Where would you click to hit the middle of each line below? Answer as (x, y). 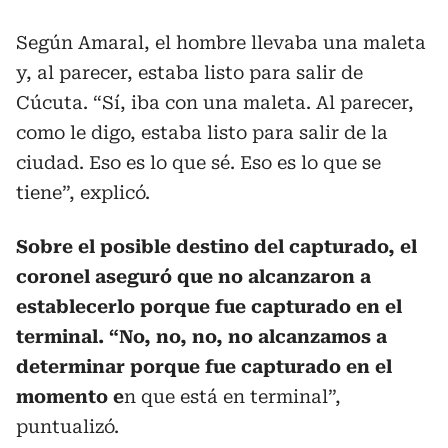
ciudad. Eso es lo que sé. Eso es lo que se (198, 162)
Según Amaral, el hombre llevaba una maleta (221, 42)
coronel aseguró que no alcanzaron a (193, 276)
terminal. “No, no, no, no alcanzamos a (201, 336)
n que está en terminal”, (232, 396)
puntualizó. (67, 426)
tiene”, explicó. (83, 192)
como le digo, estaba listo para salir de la (202, 132)
